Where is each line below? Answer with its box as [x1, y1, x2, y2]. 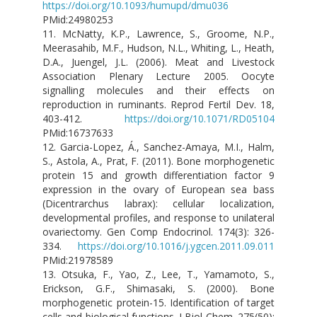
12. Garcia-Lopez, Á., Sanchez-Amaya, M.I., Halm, [42, 140, 275, 154]
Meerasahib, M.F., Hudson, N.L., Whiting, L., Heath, [42, 41, 275, 55]
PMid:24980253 [42, 13, 113, 27]
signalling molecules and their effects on [42, 83, 275, 98]
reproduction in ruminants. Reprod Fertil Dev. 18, [42, 98, 275, 112]
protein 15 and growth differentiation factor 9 [42, 168, 275, 183]
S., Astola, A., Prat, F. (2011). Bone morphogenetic [42, 154, 275, 168]
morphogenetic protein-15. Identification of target [42, 296, 275, 310]
